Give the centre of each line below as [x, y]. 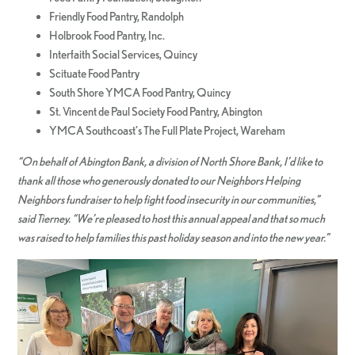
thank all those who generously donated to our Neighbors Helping [159, 181]
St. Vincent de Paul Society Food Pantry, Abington [156, 112]
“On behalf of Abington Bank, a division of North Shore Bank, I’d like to [170, 162]
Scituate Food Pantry [95, 74]
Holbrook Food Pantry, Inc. [107, 36]
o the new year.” [296, 238]
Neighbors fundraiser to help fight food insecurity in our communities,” [169, 200]
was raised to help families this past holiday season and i [136, 238]
